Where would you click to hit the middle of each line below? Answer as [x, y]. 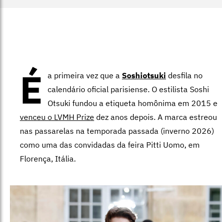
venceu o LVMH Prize [57, 117]
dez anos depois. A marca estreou [156, 117]
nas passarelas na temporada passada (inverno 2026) [117, 131]
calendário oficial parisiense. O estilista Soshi [128, 89]
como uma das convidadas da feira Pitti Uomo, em [110, 144]
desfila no [184, 75]
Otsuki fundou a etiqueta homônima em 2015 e [133, 103]
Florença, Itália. [49, 158]
